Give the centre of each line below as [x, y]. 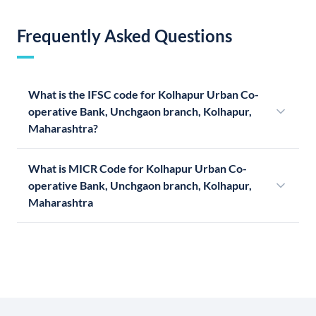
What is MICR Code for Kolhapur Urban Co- [138, 169]
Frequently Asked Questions [124, 36]
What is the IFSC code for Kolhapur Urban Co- [144, 95]
